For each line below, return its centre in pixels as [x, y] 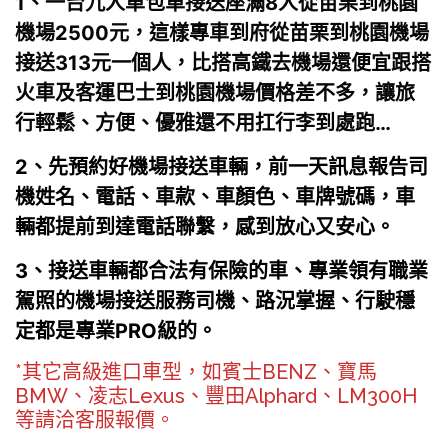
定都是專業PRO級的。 [116, 330]
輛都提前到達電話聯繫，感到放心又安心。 [205, 226]
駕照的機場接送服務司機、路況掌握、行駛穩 [215, 300]
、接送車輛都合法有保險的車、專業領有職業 [228, 270]
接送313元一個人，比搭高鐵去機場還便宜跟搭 [223, 62]
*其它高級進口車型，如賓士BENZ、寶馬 [196, 371]
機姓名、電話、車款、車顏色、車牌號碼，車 [215, 196]
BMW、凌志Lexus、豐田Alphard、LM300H [216, 395]
